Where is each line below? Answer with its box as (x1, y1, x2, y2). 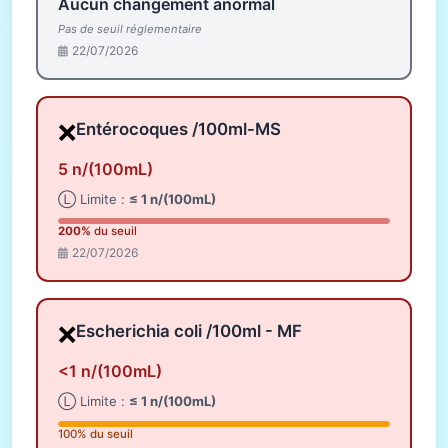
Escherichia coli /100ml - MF (76, 320, 302, 341)
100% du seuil (58, 426, 133, 441)
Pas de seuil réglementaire (58, 22, 202, 37)
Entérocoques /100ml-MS (76, 118, 281, 139)
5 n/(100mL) (58, 158, 153, 179)
